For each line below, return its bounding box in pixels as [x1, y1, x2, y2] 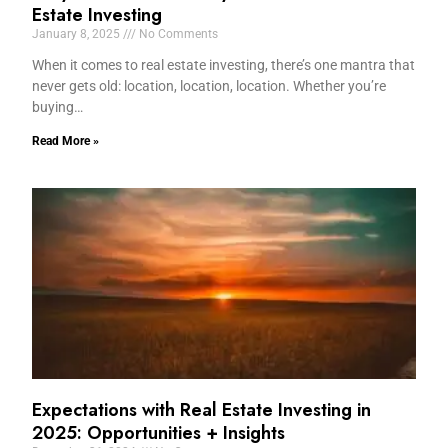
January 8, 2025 [32, 26, 124, 41]
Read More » [32, 133, 100, 148]
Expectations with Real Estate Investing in [32, 397, 372, 424]
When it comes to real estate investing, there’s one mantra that [32, 56, 416, 73]
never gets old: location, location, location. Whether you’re [32, 77, 387, 94]
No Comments [136, 26, 219, 41]
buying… [32, 98, 84, 115]
